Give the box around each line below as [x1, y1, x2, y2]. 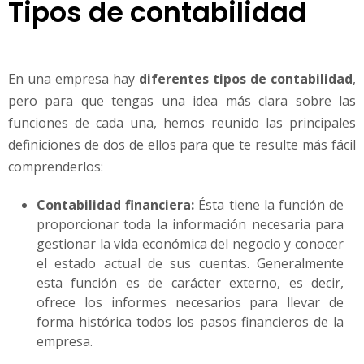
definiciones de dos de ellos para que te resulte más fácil [8, 136, 356, 154]
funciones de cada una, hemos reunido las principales [8, 114, 356, 132]
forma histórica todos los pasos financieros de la [37, 313, 344, 331]
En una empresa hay [8, 70, 139, 89]
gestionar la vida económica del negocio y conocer [37, 235, 344, 253]
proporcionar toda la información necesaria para [37, 215, 344, 234]
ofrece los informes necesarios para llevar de [37, 293, 344, 312]
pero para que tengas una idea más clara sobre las [8, 92, 356, 110]
